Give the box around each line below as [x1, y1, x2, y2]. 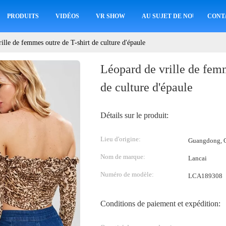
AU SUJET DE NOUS [142, 13, 201, 20]
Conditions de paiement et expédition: [100, 199, 220, 208]
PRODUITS [7, 13, 39, 20]
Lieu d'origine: [100, 135, 141, 143]
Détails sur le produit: [100, 111, 168, 120]
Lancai [188, 154, 207, 162]
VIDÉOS [55, 13, 80, 20]
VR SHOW [96, 13, 126, 20]
